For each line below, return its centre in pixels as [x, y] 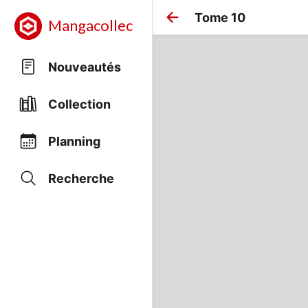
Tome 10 [220, 17]
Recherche [81, 178]
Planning [74, 141]
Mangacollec [90, 26]
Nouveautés [85, 67]
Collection [79, 104]
